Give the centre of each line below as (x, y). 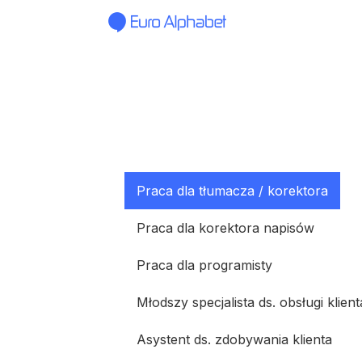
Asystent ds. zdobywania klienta (234, 339)
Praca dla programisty (204, 265)
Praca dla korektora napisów (225, 228)
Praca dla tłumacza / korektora (232, 191)
